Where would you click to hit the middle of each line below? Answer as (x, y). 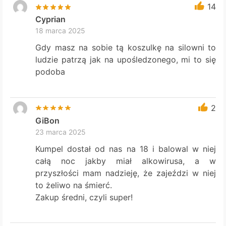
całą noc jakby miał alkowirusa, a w (126, 161)
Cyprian (51, 19)
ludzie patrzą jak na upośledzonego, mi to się (126, 60)
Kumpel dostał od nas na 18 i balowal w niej (126, 149)
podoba (50, 72)
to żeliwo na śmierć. (74, 185)
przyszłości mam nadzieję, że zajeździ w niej (126, 173)
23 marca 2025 (61, 132)
